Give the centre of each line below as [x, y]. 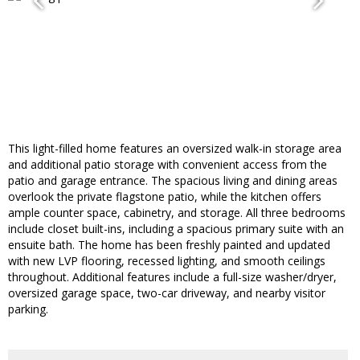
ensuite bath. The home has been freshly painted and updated [169, 245]
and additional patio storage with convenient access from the [168, 165]
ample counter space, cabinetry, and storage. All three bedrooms [177, 213]
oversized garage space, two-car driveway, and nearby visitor [167, 293]
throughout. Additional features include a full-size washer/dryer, [172, 277]
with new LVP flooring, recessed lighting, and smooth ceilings [167, 261]
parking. [28, 309]
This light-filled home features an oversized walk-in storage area [175, 149]
